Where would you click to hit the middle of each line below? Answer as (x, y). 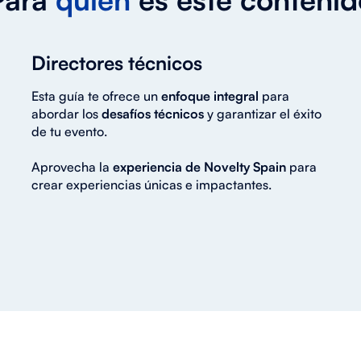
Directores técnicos (116, 62)
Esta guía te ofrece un (96, 95)
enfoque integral (210, 95)
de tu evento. (69, 131)
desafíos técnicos (154, 113)
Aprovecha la (72, 166)
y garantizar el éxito (264, 113)
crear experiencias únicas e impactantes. (151, 184)
